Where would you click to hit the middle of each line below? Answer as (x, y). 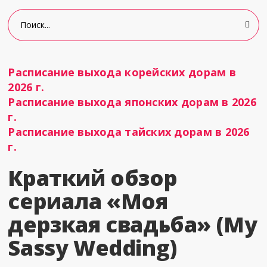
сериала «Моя (88, 201)
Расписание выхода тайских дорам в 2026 (129, 132)
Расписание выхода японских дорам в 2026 (132, 102)
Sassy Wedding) (92, 248)
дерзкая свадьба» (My (133, 224)
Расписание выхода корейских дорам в (122, 72)
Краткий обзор (93, 178)
